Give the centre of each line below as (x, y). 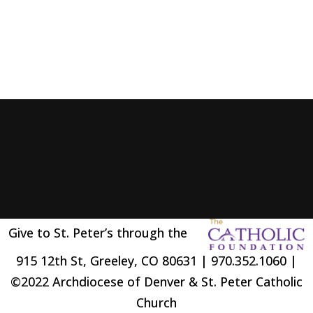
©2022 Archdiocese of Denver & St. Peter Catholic (156, 282)
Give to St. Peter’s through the (108, 233)
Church (156, 303)
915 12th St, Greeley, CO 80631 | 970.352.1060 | (156, 261)
